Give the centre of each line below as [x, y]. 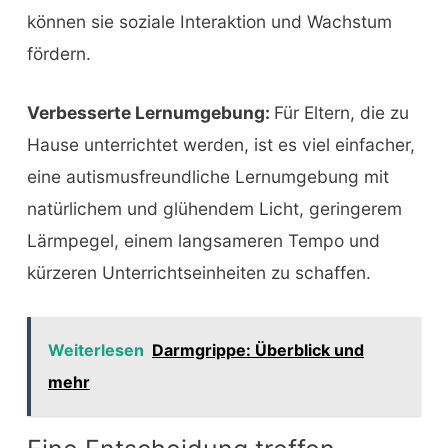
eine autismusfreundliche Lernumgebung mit [207, 177]
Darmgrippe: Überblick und [257, 350]
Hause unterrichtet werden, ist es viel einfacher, [220, 145]
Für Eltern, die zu [341, 113]
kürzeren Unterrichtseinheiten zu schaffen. [198, 273]
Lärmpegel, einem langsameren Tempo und [203, 241]
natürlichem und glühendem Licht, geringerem [214, 209]
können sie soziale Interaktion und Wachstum [209, 21]
